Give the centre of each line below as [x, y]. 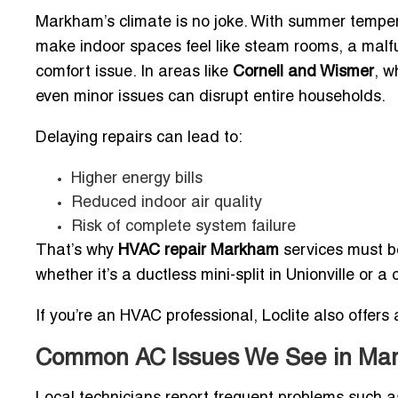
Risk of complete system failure [183, 227]
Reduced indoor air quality [167, 203]
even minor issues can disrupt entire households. [211, 97]
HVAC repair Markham [199, 251]
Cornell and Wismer [303, 72]
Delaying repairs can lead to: [139, 138]
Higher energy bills [137, 179]
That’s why [77, 251]
